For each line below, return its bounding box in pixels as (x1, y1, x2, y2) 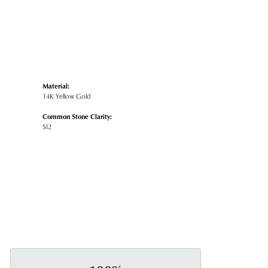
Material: (42, 81, 69, 91)
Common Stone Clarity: (42, 112, 112, 121)
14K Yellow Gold (42, 92, 90, 102)
